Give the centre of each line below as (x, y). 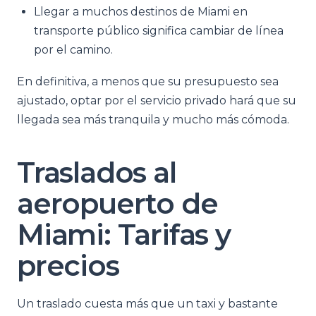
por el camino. (73, 50)
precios (68, 266)
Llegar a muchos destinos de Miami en (141, 12)
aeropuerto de (117, 203)
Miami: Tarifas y (124, 235)
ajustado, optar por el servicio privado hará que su (157, 101)
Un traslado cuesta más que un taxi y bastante (147, 304)
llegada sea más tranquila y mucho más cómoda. (153, 120)
